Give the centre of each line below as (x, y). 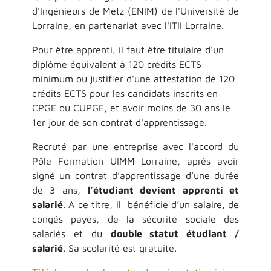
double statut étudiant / (175, 233)
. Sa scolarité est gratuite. (119, 248)
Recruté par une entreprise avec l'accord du (135, 146)
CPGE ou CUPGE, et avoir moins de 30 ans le (131, 107)
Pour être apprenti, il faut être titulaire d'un (128, 49)
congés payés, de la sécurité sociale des (135, 219)
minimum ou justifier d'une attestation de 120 (133, 78)
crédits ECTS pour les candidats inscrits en (125, 93)
